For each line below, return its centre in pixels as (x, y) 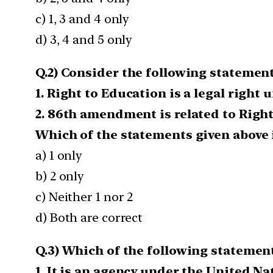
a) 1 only (59, 155)
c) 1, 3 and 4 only (83, 19)
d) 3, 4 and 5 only (84, 39)
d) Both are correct (89, 217)
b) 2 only (60, 176)
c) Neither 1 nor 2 (84, 197)
